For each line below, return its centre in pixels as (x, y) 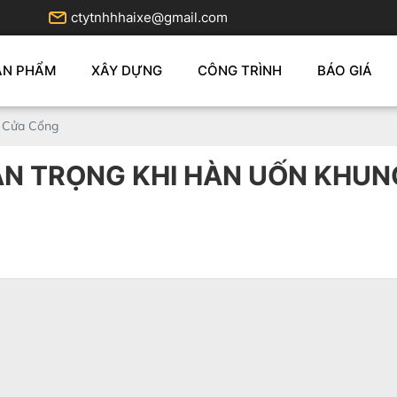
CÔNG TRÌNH (240, 70)
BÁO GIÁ (345, 70)
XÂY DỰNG (127, 70)
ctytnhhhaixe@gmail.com (149, 17)
